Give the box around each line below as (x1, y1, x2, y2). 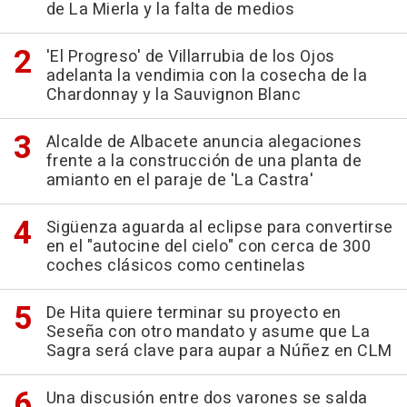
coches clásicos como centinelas (45, 253, 305, 278)
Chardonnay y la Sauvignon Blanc (45, 83, 301, 107)
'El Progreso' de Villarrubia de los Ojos (45, 45, 335, 69)
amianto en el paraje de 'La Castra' (45, 168, 313, 193)
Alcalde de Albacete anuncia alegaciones (45, 130, 362, 154)
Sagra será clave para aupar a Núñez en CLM (45, 339, 392, 363)
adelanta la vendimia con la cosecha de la (45, 64, 367, 88)
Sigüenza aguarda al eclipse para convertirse (45, 215, 393, 240)
